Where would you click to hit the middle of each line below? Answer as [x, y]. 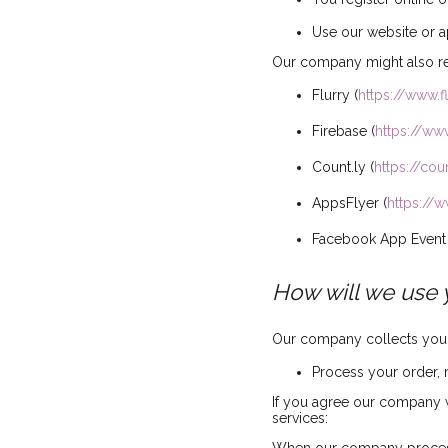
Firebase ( [343, 130]
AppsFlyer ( [349, 202]
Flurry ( [335, 94]
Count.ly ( [343, 166]
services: [300, 418]
